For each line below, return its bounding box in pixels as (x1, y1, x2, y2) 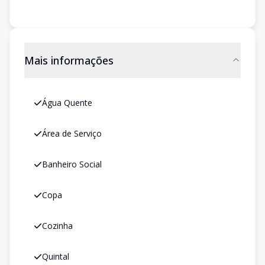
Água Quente (42, 97, 92, 108)
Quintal (42, 251, 69, 262)
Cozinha (42, 220, 73, 231)
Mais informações (24, 53, 114, 67)
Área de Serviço (42, 128, 102, 139)
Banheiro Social (42, 159, 102, 170)
